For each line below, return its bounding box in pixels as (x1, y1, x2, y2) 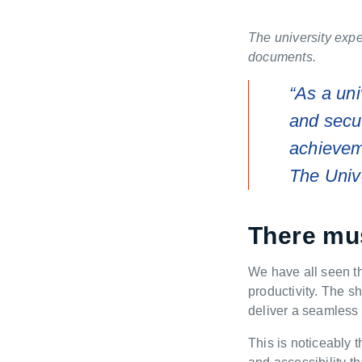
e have (260, 265, 304, 280)
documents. (248, 50, 316, 65)
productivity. (248, 284, 318, 299)
